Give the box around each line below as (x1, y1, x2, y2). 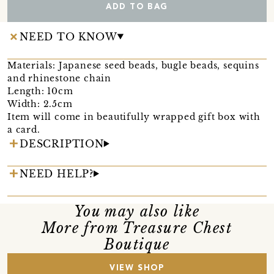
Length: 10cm (7, 85, 73, 97)
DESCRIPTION (20, 137, 104, 150)
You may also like (73, 202, 201, 220)
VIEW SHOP (109, 264, 165, 272)
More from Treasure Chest (42, 219, 232, 237)
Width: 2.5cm (7, 98, 73, 109)
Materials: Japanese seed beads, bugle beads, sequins (7, 59, 259, 71)
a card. (7, 124, 40, 135)
